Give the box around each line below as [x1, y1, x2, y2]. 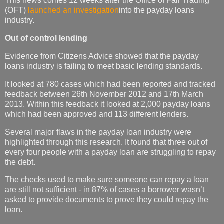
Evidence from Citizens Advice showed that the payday [5, 51, 199, 60]
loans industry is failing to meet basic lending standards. [5, 61, 202, 70]
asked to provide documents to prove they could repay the [5, 195, 208, 204]
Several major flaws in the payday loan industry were [5, 127, 191, 136]
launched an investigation [28, 6, 119, 15]
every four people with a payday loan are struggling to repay [5, 147, 216, 156]
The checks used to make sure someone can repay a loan [5, 175, 209, 184]
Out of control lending [5, 34, 87, 43]
